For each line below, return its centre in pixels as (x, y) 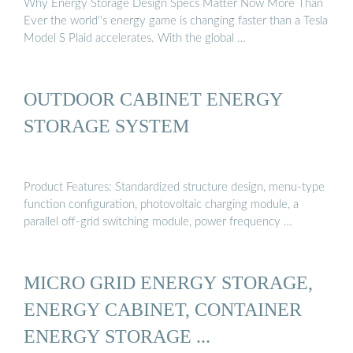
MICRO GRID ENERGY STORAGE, (168, 283)
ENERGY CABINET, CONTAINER (163, 310)
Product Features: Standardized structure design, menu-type (174, 187)
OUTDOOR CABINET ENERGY (153, 99)
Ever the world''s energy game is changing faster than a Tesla (176, 21)
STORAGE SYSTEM (106, 126)
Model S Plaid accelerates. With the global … (135, 39)
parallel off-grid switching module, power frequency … (158, 221)
